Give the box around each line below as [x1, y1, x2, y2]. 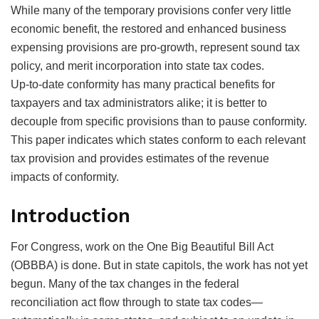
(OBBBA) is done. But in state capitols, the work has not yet [11, 259, 308, 272]
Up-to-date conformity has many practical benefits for [11, 78, 275, 91]
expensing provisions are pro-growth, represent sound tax [11, 41, 300, 54]
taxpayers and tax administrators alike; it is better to [11, 97, 267, 110]
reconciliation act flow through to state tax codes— [11, 296, 263, 309]
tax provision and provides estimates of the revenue [11, 152, 269, 165]
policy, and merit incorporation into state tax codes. [11, 60, 264, 73]
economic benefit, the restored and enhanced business [11, 23, 286, 36]
